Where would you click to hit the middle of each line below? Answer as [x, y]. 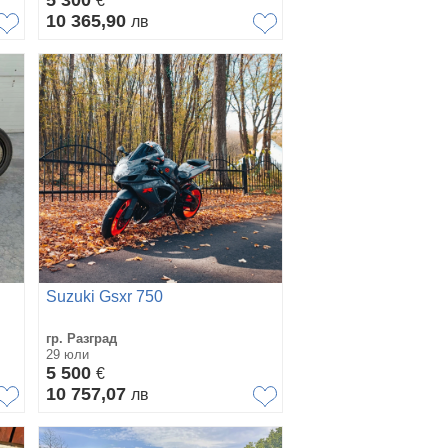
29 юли [67, 354]
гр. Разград [81, 338]
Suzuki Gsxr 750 [104, 296]
